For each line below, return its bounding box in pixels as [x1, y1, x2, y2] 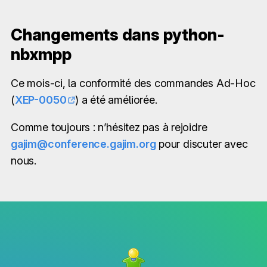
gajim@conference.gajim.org [11, 137, 156, 150]
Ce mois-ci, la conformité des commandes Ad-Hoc [11, 76, 256, 89]
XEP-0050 [14, 93, 67, 106]
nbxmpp [11, 44, 72, 64]
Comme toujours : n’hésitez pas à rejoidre [11, 120, 207, 133]
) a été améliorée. [75, 93, 157, 106]
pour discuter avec [156, 137, 248, 150]
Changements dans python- [11, 24, 225, 45]
